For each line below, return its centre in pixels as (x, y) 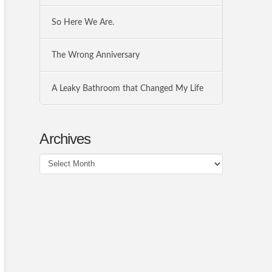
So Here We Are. (83, 22)
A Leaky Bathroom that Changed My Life (127, 88)
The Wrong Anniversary (95, 55)
